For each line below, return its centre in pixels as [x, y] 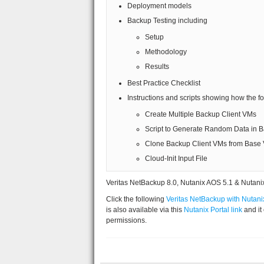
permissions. [126, 220]
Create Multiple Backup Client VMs [201, 114]
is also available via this [145, 210]
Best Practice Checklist [164, 83]
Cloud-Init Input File [176, 159]
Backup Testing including [167, 21]
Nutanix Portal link [213, 210]
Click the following [136, 199]
